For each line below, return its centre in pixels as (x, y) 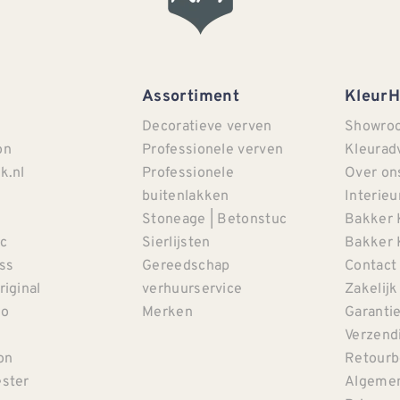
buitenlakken (186, 195)
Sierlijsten (176, 242)
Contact (371, 265)
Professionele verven (213, 149)
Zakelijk (371, 288)
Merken (167, 311)
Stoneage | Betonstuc (215, 218)
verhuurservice (192, 288)
